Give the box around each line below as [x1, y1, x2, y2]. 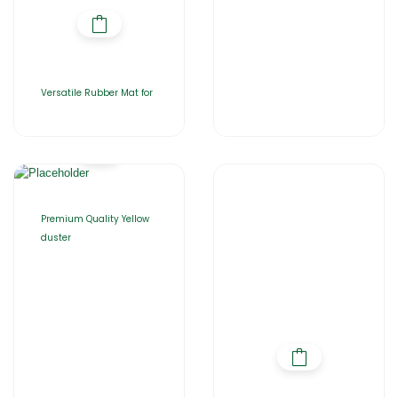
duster [41, 231, 71, 245]
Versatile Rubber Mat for [41, 86, 153, 100]
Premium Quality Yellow [41, 212, 149, 227]
